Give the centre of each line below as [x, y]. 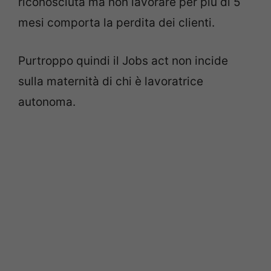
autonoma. [47, 102]
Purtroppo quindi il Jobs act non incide [123, 60]
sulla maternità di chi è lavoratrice [111, 81]
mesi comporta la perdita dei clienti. [116, 23]
